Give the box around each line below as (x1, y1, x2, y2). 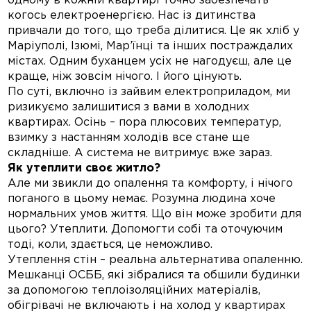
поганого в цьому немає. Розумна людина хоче (8, 194, 276, 205)
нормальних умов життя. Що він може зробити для (8, 209, 302, 220)
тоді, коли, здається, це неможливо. (8, 239, 213, 251)
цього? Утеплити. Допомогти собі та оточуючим (8, 224, 283, 235)
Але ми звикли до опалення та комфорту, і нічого (8, 178, 294, 190)
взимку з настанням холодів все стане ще (8, 133, 251, 144)
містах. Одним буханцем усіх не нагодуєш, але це (8, 56, 292, 67)
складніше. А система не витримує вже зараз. (8, 148, 273, 159)
